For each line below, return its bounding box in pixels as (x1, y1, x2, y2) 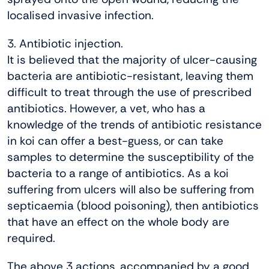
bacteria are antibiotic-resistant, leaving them (7, 68, 253, 83)
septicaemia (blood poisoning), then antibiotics (7, 198, 259, 213)
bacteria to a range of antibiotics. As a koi (7, 165, 229, 181)
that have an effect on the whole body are (7, 214, 229, 229)
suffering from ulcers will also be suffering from (7, 181, 254, 197)
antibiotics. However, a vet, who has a (7, 100, 205, 116)
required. (7, 230, 55, 246)
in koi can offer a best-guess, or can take (7, 133, 223, 148)
